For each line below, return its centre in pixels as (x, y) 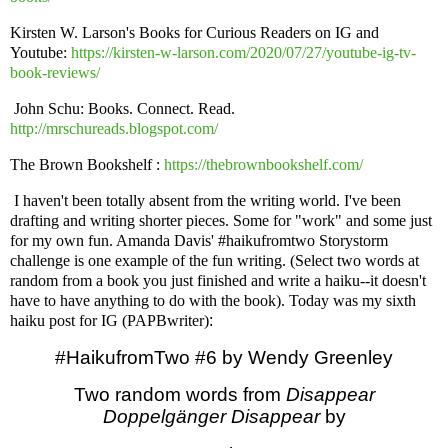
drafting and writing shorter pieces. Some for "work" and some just (221, 220)
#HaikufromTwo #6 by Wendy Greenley (224, 357)
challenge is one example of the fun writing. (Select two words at (214, 260)
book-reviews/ (55, 73)
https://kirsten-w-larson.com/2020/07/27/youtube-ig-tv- (241, 53)
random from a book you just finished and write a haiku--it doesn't (218, 280)
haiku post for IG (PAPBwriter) (109, 320)
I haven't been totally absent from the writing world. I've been (205, 200)
